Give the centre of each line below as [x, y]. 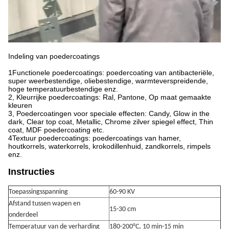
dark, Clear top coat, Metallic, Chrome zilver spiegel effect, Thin [111, 122]
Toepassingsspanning [38, 192]
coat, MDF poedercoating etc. [56, 130]
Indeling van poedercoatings [54, 56]
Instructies [31, 172]
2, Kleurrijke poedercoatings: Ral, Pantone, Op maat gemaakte [110, 97]
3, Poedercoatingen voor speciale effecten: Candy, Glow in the [109, 114]
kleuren [20, 106]
